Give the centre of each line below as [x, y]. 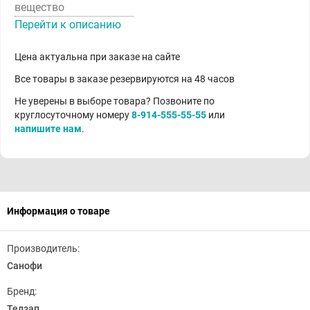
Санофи [25, 266]
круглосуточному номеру [73, 115]
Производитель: [43, 248]
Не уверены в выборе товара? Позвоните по [115, 101]
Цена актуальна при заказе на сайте [97, 57]
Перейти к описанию [68, 25]
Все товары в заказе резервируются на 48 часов [125, 79]
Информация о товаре [58, 211]
